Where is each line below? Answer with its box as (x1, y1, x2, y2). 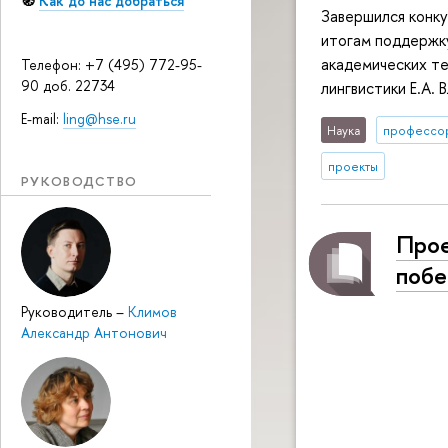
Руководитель (21, 302, 116, 322)
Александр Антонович (21, 323, 167, 343)
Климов (128, 302, 177, 322)
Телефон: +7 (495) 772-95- (21, 55, 202, 75)
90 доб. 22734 (21, 76, 115, 96)
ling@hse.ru (63, 108, 136, 128)
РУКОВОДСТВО (21, 171, 138, 190)
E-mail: (21, 108, 63, 128)
